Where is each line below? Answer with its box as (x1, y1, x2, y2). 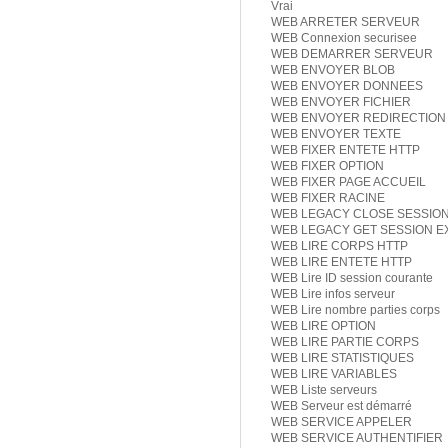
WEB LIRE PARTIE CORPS (271, 335, 419, 350)
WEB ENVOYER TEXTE (271, 127, 401, 142)
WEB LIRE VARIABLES (271, 367, 397, 382)
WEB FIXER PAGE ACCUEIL (271, 175, 426, 190)
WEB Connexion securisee (271, 31, 417, 46)
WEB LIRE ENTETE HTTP (271, 255, 412, 270)
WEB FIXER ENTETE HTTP (271, 143, 420, 158)
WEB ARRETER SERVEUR (271, 15, 420, 30)
